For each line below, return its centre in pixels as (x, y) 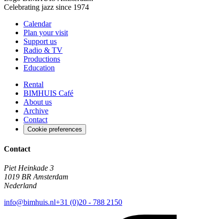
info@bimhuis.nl (30, 202)
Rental (33, 84)
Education (39, 67)
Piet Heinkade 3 (29, 168)
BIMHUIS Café (48, 93)
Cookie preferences (55, 129)
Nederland (20, 186)
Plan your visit (46, 32)
